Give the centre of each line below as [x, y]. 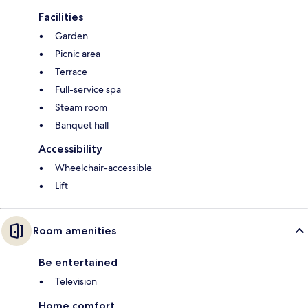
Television [76, 281]
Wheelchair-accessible [103, 167]
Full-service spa [88, 89]
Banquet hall [82, 125]
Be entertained [78, 262]
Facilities [61, 16]
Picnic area [78, 53]
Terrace [71, 71]
